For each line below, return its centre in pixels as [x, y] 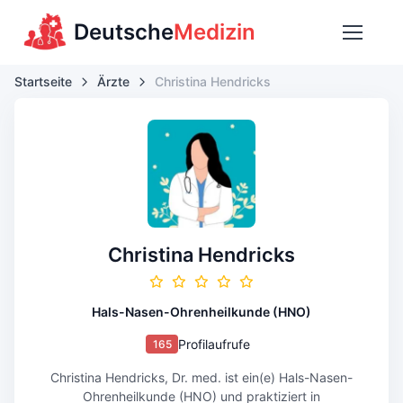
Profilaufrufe [215, 344]
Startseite [43, 81]
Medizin [215, 32]
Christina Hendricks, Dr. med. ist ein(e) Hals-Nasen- [201, 377]
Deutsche [124, 32]
